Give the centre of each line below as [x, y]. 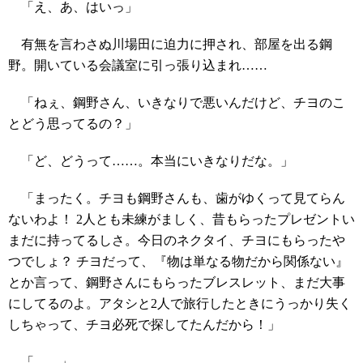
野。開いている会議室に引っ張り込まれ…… [138, 66]
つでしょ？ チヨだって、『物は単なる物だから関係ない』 [178, 262]
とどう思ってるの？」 [73, 124]
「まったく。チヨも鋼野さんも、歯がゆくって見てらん [177, 199]
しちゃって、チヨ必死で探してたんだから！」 [144, 325]
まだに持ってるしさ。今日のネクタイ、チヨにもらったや [177, 241]
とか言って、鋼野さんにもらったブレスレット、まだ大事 [177, 283]
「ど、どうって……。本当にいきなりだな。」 [151, 161]
